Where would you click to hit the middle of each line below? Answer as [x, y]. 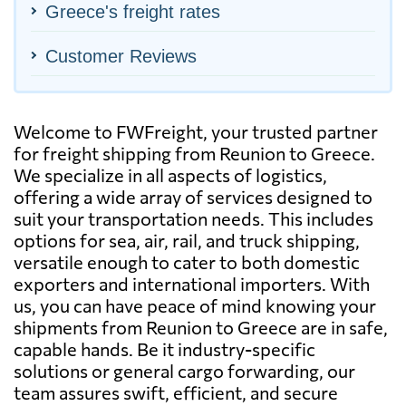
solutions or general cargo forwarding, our [184, 370]
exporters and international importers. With [192, 283]
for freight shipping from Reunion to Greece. [194, 153]
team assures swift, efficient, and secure [176, 392]
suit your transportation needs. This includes [193, 218]
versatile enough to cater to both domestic [187, 261]
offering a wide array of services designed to [193, 196]
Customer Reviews [121, 56]
